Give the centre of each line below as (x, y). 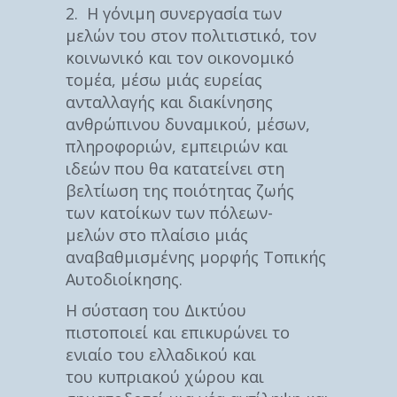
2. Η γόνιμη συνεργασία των (174, 13)
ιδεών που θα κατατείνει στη (175, 168)
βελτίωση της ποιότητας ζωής (180, 190)
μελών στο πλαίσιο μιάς (157, 234)
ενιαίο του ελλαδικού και (161, 354)
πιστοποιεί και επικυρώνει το (178, 332)
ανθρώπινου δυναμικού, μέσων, (188, 124)
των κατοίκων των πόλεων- (169, 212)
